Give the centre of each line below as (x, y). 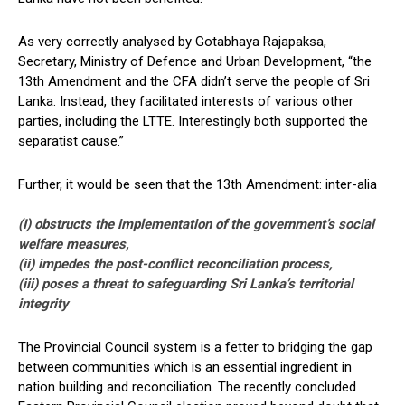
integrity (43, 304)
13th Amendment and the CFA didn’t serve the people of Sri (194, 82)
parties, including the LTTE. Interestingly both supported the (193, 122)
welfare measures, (74, 245)
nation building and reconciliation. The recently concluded (187, 387)
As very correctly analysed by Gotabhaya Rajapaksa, (172, 42)
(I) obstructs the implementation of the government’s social (196, 225)
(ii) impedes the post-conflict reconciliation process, (175, 264)
